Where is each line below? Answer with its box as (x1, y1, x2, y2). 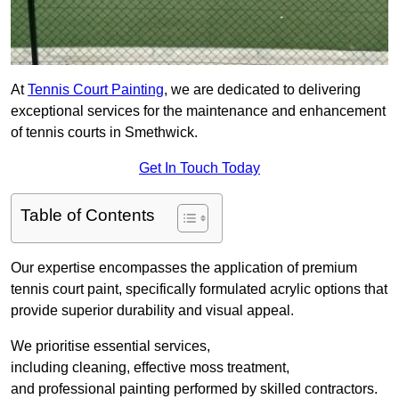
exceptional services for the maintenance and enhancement (11, 103, 386, 119)
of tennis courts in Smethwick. (11, 125, 198, 141)
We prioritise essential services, (11, 338, 210, 354)
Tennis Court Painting (28, 82, 164, 98)
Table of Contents (20, 206, 155, 225)
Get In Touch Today (139, 160, 260, 176)
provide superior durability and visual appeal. (11, 303, 294, 319)
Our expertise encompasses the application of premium (11, 260, 357, 276)
